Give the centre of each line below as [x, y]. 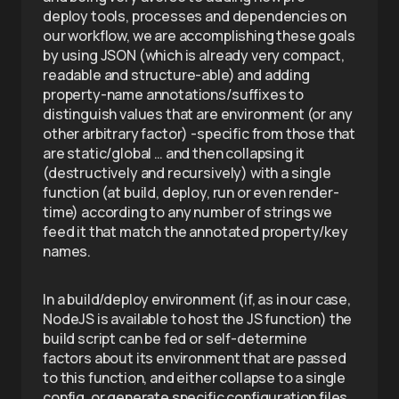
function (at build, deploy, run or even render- [191, 192]
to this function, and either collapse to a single [195, 378]
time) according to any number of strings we [188, 212]
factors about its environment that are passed [195, 358]
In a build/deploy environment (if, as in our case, [197, 299]
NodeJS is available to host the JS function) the [198, 319]
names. [67, 251]
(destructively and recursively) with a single [187, 173]
